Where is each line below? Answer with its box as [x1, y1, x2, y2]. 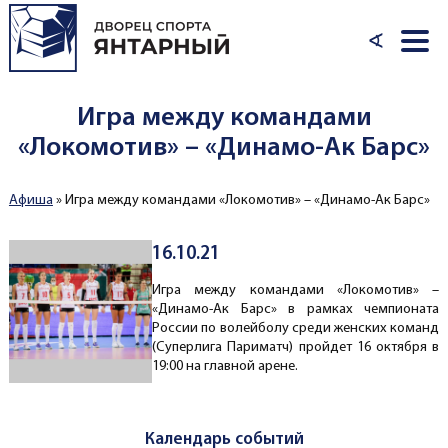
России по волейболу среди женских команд [152, 321, 440, 337]
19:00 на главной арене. [152, 359, 299, 375]
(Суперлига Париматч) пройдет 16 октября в [152, 340, 440, 356]
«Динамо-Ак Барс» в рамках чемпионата [152, 302, 440, 318]
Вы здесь [8, 200, 89, 221]
